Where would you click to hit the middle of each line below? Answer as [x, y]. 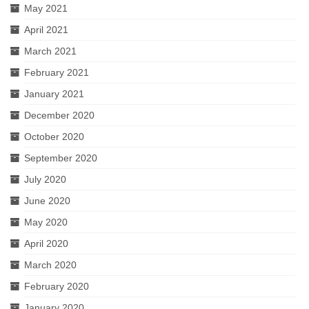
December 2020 [59, 115]
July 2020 [45, 179]
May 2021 [46, 8]
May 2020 [46, 222]
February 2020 [57, 286]
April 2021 [46, 30]
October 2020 [54, 137]
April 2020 [46, 243]
